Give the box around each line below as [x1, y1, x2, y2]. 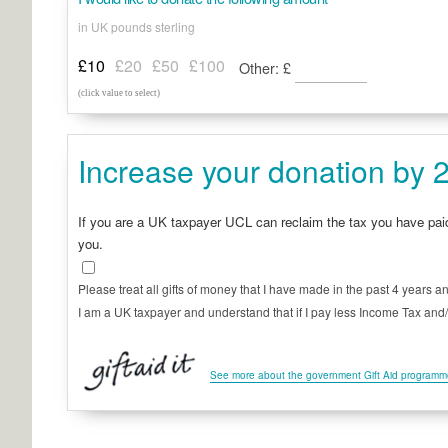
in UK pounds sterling [78, 17, 196, 35]
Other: [239, 56, 284, 78]
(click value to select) [78, 87, 161, 98]
